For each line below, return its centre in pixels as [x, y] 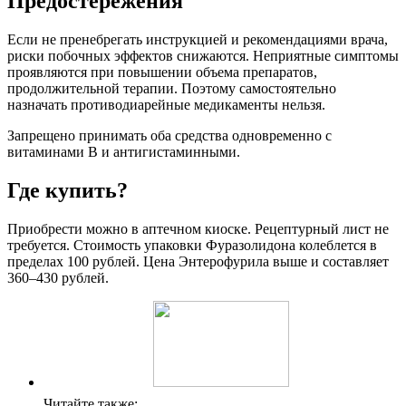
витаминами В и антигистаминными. [124, 152]
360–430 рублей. [58, 278]
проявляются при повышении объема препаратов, [162, 72]
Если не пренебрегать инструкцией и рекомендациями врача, [198, 40]
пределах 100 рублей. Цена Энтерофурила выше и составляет [198, 262]
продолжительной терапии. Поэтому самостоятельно [172, 89]
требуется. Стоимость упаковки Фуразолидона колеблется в [192, 246]
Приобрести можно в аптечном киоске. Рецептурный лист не [198, 229]
